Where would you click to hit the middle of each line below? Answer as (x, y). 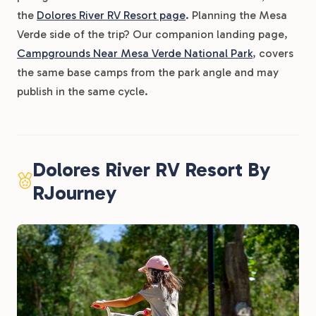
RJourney (75, 193)
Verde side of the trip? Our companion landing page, (152, 34)
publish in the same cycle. (83, 91)
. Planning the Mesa (236, 15)
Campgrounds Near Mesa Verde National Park (135, 53)
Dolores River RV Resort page (111, 15)
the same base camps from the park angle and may (148, 72)
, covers (273, 53)
